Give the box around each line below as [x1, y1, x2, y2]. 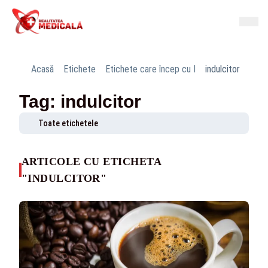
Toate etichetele [38, 118, 98, 128]
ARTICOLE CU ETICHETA [21, 156, 161, 167]
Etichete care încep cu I [105, 63, 196, 75]
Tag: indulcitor [19, 92, 141, 111]
